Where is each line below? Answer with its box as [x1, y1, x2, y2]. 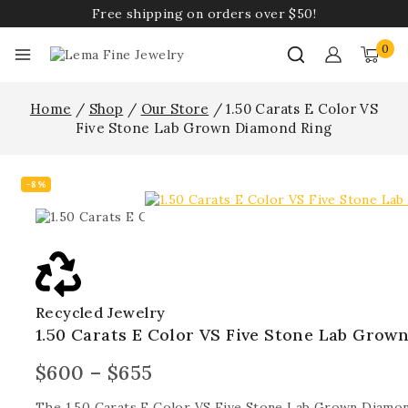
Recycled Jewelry [36, 303, 166, 321]
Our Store [140, 100, 209, 117]
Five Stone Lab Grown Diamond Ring [76, 119, 332, 137]
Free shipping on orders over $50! [91, 5, 317, 22]
